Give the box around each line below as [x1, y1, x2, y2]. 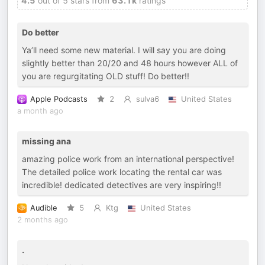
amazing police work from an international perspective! [22, 154, 234, 164]
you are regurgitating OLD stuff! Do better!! [22, 71, 189, 81]
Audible [30, 203, 57, 212]
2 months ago [17, 215, 68, 224]
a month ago [17, 106, 63, 115]
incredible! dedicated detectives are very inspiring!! [22, 180, 221, 190]
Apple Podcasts [30, 95, 88, 104]
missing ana [22, 136, 71, 146]
